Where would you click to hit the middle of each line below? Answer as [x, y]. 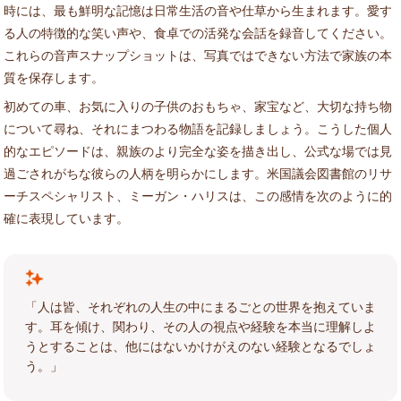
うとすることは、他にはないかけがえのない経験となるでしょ [200, 346]
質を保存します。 [54, 77]
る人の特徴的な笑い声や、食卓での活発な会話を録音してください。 [198, 32]
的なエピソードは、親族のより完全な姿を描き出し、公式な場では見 [198, 150]
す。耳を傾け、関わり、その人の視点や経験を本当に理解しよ [200, 326]
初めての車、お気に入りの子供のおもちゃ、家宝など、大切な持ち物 [198, 106]
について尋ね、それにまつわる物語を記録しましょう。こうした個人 [198, 128]
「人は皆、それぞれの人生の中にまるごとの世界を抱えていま [200, 306]
